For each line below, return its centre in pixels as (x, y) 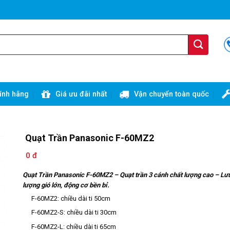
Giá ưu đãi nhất (81, 94)
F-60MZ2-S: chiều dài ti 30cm (74, 213)
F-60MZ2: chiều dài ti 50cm (71, 198)
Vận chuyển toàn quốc (171, 94)
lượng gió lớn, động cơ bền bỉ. (66, 185)
